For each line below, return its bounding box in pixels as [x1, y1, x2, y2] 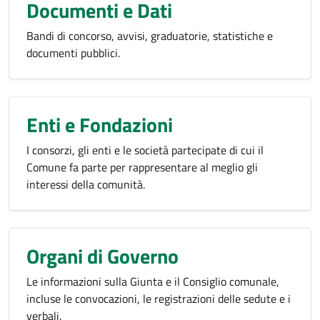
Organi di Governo [26, 241, 179, 271]
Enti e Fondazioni [26, 109, 173, 140]
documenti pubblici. [26, 44, 120, 61]
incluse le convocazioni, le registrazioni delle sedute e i [26, 290, 291, 307]
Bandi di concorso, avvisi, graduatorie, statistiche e [26, 27, 273, 44]
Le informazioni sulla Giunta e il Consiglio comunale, [26, 273, 279, 290]
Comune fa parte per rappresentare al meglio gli [26, 159, 258, 176]
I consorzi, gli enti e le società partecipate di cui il [26, 141, 264, 159]
